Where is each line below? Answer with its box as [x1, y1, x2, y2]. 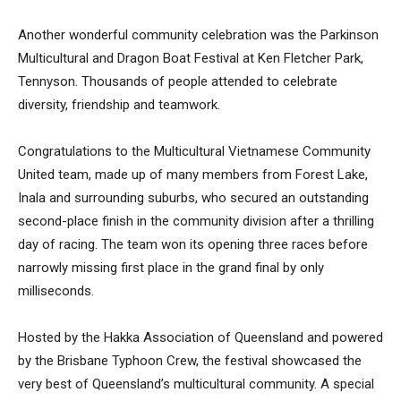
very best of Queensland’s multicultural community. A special [18, 375, 374, 392]
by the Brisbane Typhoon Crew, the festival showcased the [18, 352, 362, 369]
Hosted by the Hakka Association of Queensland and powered [18, 328, 383, 346]
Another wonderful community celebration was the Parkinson [18, 26, 379, 43]
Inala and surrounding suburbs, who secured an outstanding [18, 189, 369, 206]
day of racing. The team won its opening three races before [18, 235, 368, 252]
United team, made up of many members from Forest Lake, [18, 166, 368, 183]
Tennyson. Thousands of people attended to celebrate [18, 73, 337, 90]
